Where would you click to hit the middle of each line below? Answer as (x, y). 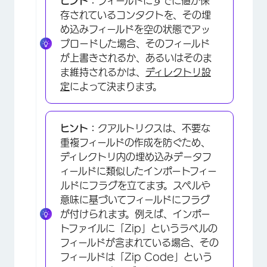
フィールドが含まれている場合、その (139, 242)
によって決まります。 (116, 86)
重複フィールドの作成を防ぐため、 (135, 142)
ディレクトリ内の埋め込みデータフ (136, 156)
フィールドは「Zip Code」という (136, 257)
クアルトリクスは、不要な (154, 128)
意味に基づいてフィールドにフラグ (135, 199)
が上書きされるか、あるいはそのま (136, 58)
